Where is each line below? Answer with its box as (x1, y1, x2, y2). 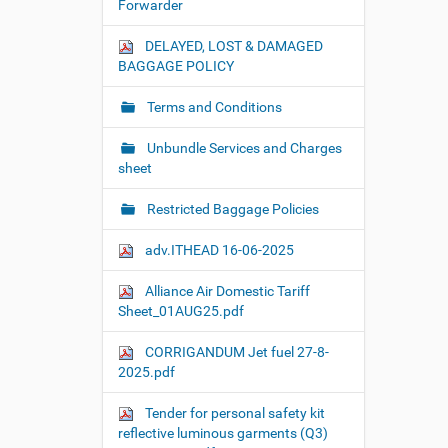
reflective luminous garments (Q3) (118, 425, 328, 441)
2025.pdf (118, 364, 175, 380)
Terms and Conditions (144, 99, 282, 115)
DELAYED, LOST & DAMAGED (142, 38, 323, 54)
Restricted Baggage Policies (144, 201, 319, 217)
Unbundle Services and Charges (144, 140, 342, 156)
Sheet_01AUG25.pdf (118, 303, 244, 319)
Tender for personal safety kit (142, 405, 325, 421)
